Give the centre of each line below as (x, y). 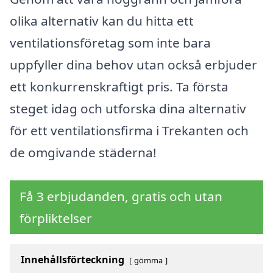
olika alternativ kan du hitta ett (102, 21)
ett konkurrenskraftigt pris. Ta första (119, 87)
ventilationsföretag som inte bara (110, 43)
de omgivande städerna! (83, 153)
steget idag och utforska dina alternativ (128, 109)
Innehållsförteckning (73, 259)
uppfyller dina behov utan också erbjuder (133, 65)
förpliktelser (56, 218)
